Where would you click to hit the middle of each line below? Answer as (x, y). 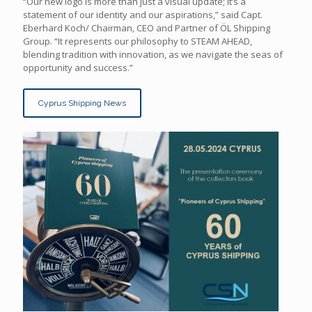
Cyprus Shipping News (82, 103)
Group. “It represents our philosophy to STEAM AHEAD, (138, 41)
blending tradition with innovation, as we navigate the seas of (153, 54)
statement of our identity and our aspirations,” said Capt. (143, 14)
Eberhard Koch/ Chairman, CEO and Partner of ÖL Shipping (147, 28)
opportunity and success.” (78, 67)
